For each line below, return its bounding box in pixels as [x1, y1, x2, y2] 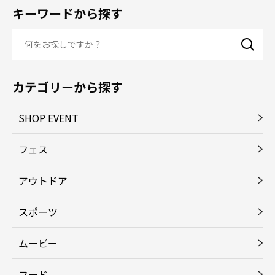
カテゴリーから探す [12, 78, 123, 96]
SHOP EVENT [18, 110, 79, 126]
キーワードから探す [12, 4, 123, 23]
